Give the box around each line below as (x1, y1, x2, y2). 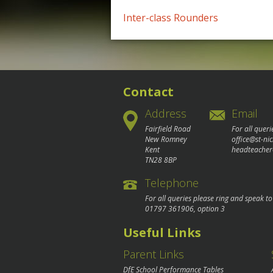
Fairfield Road (145, 123, 191, 134)
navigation (122, 34, 240, 69)
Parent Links (123, 247, 184, 262)
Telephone (145, 175, 199, 190)
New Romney (145, 133, 187, 144)
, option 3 (194, 203, 225, 214)
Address (145, 105, 186, 121)
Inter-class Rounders (123, 11, 218, 25)
